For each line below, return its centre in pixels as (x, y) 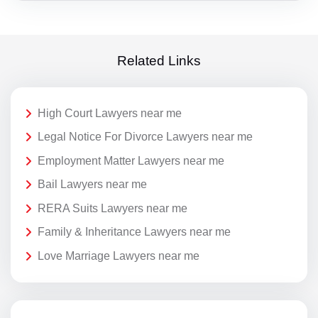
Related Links (159, 61)
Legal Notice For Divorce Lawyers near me (145, 137)
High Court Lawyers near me (110, 113)
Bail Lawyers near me (92, 185)
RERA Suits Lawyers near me (113, 208)
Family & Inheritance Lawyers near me (134, 232)
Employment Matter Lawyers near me (131, 160)
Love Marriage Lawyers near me (119, 256)
